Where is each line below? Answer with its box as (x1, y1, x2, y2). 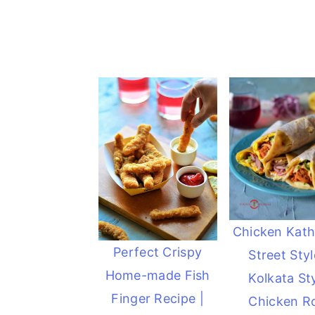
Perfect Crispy (113, 244, 202, 259)
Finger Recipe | (111, 290, 204, 306)
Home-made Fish (105, 267, 210, 283)
